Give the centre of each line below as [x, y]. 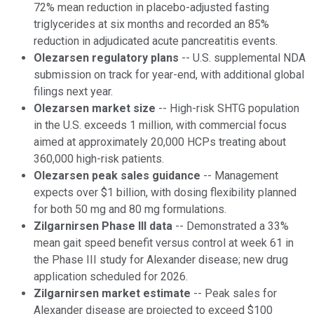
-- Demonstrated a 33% [231, 226]
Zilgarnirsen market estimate [112, 294]
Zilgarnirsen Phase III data [103, 226]
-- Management [239, 176]
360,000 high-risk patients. [99, 159]
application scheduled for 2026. [111, 277]
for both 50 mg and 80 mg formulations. [130, 210]
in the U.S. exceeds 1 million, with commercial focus [160, 125]
